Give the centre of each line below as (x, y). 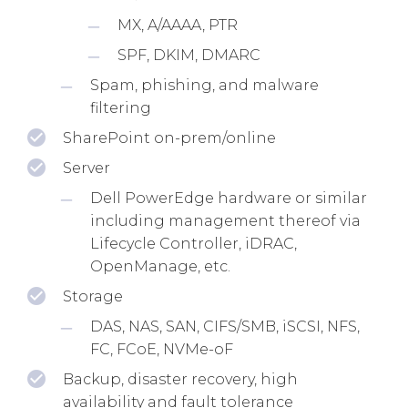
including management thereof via (225, 220)
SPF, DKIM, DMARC (189, 55)
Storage (93, 296)
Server (87, 168)
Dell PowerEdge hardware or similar (229, 198)
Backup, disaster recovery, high (180, 379)
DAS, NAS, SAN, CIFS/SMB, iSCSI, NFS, (225, 326)
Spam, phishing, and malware (204, 85)
